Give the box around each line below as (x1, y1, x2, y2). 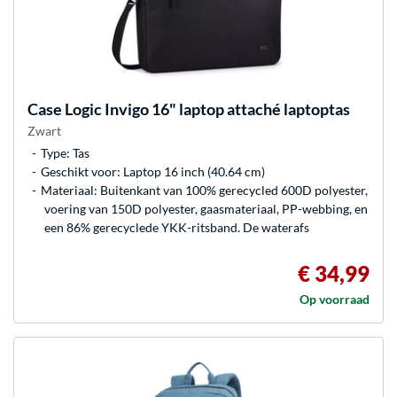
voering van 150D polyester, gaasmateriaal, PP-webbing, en (44, 200, 368, 216)
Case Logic (27, 98, 102, 119)
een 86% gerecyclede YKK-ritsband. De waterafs (44, 219, 309, 235)
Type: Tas (41, 144, 90, 160)
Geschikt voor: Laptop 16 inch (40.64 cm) (41, 163, 265, 179)
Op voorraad (300, 291, 370, 307)
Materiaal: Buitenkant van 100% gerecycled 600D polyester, (41, 182, 368, 198)
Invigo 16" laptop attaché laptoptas (102, 98, 350, 119)
